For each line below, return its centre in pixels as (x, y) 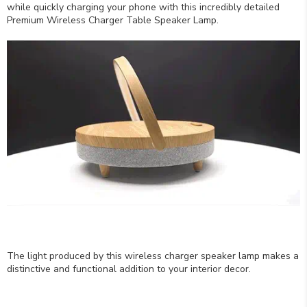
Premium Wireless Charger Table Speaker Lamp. (113, 20)
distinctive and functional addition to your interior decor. (129, 269)
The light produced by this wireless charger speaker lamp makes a (153, 256)
